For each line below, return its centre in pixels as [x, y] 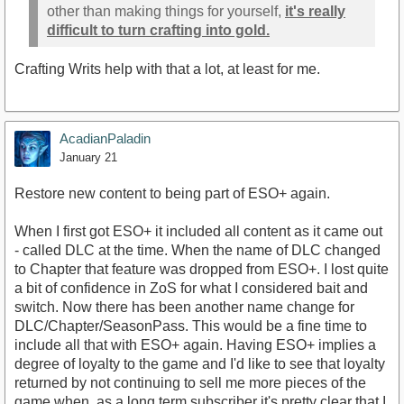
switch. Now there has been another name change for [184, 308]
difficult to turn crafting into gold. [158, 30]
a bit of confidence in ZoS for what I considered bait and [191, 289]
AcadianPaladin [105, 139]
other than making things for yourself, [166, 11]
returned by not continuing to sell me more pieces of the [190, 383]
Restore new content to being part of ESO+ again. [172, 194]
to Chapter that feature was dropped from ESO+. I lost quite [202, 270]
